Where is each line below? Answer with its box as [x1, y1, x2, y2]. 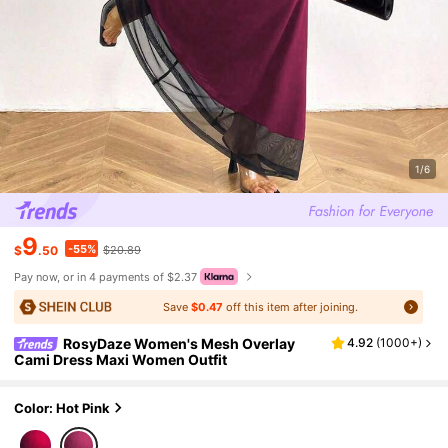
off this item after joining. [223, 299, 359, 314]
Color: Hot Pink [14, 399, 111, 416]
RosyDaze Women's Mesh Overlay [63, 334, 296, 352]
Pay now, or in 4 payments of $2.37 [14, 269, 198, 284]
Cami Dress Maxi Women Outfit [14, 351, 228, 369]
